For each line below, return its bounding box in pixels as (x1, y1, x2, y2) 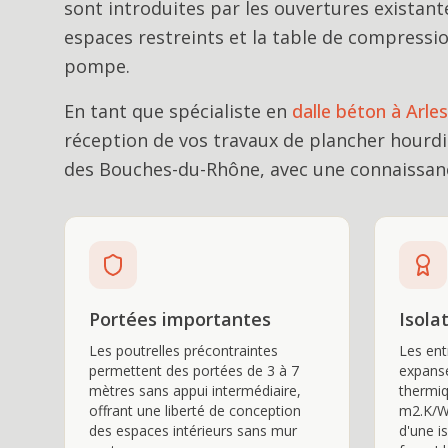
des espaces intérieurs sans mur (89, 421, 297, 440)
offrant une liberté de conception (89, 401, 301, 420)
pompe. (64, 54, 130, 78)
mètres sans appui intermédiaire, (89, 381, 301, 400)
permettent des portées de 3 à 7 (89, 361, 299, 380)
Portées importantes (89, 307, 271, 331)
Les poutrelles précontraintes (89, 341, 278, 360)
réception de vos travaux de (64, 128, 309, 152)
